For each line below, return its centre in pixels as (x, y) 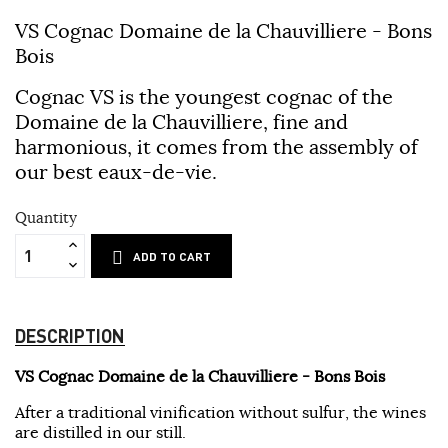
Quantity (46, 217)
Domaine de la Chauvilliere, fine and (181, 121)
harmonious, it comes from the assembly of (216, 146)
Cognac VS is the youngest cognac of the (204, 96)
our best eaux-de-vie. (116, 171)
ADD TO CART (172, 256)
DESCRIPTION (70, 335)
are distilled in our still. (100, 431)
